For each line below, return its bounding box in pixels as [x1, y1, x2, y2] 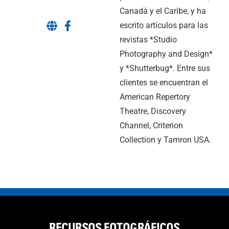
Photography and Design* [120, 49, 213, 59]
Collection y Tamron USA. [120, 135, 211, 145]
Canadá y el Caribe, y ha [120, 6, 206, 16]
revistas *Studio [120, 35, 177, 44]
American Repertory [120, 92, 190, 102]
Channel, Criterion [120, 121, 183, 130]
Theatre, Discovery [120, 106, 186, 116]
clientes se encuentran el [120, 78, 208, 87]
